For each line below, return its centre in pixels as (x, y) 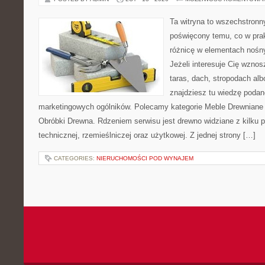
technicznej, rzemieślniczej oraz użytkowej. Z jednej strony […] (147, 135)
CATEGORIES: (75, 158)
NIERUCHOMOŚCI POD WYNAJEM (145, 158)
